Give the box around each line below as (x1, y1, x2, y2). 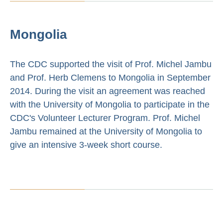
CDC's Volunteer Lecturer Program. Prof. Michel (10, 112, 200, 123)
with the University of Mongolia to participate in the (10, 99, 210, 110)
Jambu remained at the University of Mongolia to (10, 126, 202, 136)
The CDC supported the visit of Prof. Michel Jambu (10, 59, 212, 69)
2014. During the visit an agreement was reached (10, 86, 205, 96)
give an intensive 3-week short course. (10, 139, 162, 150)
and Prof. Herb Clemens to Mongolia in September (10, 72, 211, 83)
